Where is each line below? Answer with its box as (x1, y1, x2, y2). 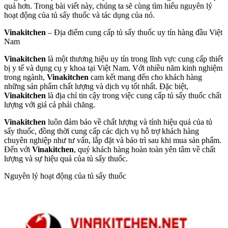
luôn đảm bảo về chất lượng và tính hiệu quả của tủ (46, 117, 212, 126)
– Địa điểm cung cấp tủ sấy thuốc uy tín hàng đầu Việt (46, 27, 222, 37)
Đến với (4, 145, 32, 154)
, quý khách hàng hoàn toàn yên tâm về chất (74, 145, 215, 154)
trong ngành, (4, 72, 47, 81)
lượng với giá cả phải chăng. (4, 100, 95, 109)
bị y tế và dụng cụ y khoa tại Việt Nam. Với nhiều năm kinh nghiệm (4, 63, 222, 72)
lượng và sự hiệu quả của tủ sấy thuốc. (4, 154, 128, 163)
